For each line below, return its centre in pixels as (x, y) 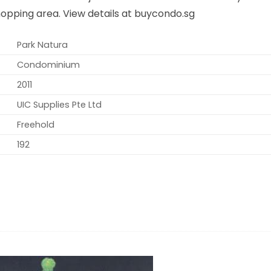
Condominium (48, 64)
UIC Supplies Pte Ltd (59, 104)
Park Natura (42, 44)
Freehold (35, 124)
